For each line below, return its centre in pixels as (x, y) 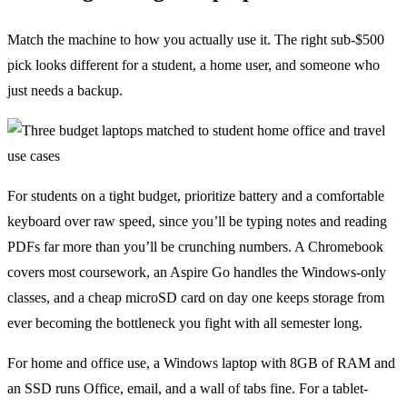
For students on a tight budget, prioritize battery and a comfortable (196, 196)
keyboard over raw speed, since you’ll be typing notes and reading (197, 222)
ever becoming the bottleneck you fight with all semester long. (185, 323)
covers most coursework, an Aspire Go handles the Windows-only (197, 273)
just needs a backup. (65, 91)
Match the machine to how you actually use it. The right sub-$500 (196, 40)
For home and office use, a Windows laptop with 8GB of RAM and (201, 363)
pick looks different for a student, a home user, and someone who (194, 65)
